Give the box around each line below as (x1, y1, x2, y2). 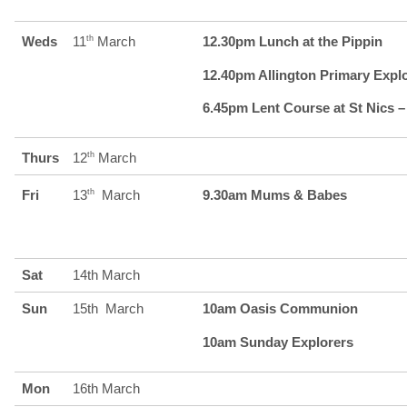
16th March (72, 380, 140, 396)
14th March (72, 266, 140, 283)
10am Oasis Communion (202, 300, 358, 316)
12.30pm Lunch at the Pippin (202, 33, 382, 49)
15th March (72, 300, 144, 316)
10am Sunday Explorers (202, 333, 353, 350)
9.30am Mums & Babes (202, 186, 347, 203)
